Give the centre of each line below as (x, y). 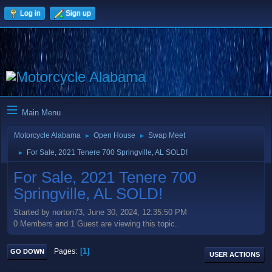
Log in (30, 13)
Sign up (78, 13)
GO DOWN (27, 251)
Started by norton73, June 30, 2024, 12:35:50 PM (100, 212)
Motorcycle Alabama (47, 135)
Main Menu (41, 112)
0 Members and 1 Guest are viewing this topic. (95, 223)
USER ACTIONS (235, 254)
